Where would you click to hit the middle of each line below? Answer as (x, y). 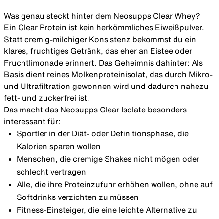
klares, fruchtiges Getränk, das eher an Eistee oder (98, 51)
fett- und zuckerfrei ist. (47, 98)
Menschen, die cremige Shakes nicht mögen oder (108, 159)
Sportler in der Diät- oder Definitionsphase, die (102, 134)
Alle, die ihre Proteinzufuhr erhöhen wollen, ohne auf (114, 185)
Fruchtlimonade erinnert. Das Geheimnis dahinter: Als (103, 63)
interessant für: (32, 121)
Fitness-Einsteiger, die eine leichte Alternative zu (107, 210)
